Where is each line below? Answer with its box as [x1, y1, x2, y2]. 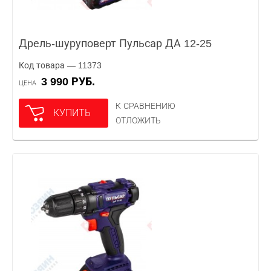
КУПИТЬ [53, 108, 91, 118]
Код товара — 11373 [19, 60, 102, 70]
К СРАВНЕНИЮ [116, 101, 175, 111]
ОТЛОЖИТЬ [116, 116, 161, 125]
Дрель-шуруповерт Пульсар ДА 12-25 [19, 38, 212, 50]
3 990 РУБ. [47, 76, 95, 88]
